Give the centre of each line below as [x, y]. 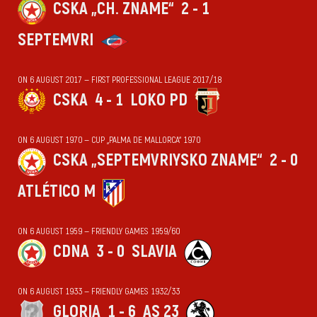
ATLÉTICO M [57, 191]
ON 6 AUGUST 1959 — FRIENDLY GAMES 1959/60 [99, 231]
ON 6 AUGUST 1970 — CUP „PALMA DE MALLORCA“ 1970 [109, 140]
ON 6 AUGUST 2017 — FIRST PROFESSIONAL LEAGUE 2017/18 [120, 80]
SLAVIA [154, 252]
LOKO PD [159, 100]
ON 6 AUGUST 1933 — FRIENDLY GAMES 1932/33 [99, 292]
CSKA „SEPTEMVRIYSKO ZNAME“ [158, 160]
